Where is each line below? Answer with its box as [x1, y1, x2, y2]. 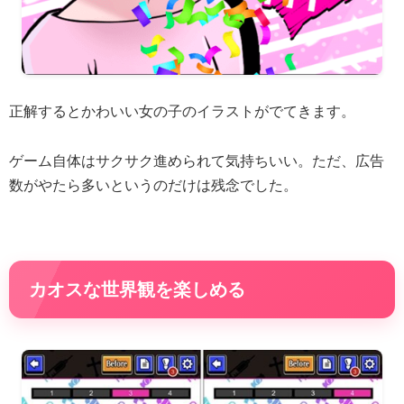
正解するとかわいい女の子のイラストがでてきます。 [9, 104, 355, 120]
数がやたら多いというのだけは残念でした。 [9, 177, 298, 193]
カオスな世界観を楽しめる [29, 279, 245, 299]
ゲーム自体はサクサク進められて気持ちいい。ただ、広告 [9, 152, 384, 169]
